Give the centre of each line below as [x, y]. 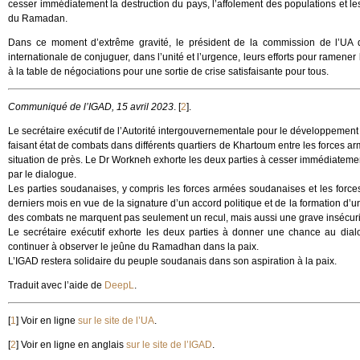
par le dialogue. [42, 174]
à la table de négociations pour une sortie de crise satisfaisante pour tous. [168, 72]
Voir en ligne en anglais [74, 345]
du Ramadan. [38, 18]
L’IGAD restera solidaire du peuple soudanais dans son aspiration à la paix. [172, 261]
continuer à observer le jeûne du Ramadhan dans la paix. [133, 247]
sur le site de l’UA [116, 321]
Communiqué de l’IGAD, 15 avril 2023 [91, 107]
